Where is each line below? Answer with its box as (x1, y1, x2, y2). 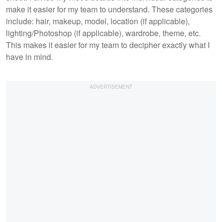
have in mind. (6, 51, 53, 62)
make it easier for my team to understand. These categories (6, 3, 213, 15)
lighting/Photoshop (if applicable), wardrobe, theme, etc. (6, 27, 201, 39)
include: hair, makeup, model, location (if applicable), (6, 15, 190, 27)
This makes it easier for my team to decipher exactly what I (6, 39, 210, 51)
